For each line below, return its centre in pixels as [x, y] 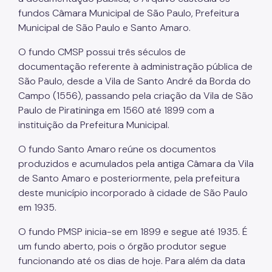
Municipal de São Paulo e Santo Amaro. [106, 27]
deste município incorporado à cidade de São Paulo [133, 192]
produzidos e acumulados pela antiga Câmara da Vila [136, 163]
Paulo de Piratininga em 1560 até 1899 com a [116, 110]
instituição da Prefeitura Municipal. [94, 124]
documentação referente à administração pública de [135, 66]
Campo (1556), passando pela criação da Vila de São [136, 95]
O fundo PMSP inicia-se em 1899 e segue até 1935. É [133, 231]
